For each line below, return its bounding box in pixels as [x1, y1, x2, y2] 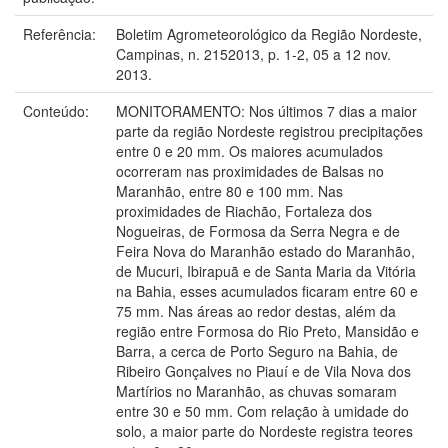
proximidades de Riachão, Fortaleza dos [116, 200, 372, 221]
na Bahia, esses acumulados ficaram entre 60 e [116, 280, 418, 301]
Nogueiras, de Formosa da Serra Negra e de [116, 220, 400, 241]
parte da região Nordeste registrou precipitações [116, 120, 423, 141]
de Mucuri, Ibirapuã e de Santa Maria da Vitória [116, 260, 416, 281]
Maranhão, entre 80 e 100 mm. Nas [116, 180, 343, 201]
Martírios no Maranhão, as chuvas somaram [116, 380, 397, 401]
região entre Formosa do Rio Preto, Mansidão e [116, 320, 419, 341]
